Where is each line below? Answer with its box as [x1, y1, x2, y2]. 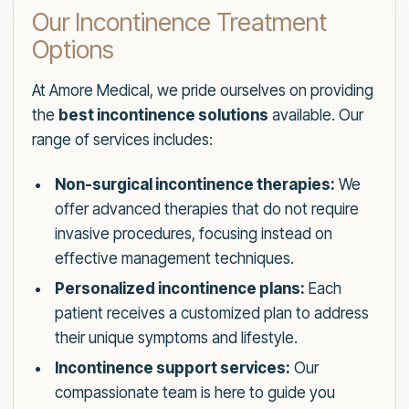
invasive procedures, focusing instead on [54, 225, 332, 244]
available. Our [268, 106, 363, 125]
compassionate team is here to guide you [54, 383, 335, 403]
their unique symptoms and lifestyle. [54, 329, 298, 348]
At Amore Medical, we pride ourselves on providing [32, 81, 373, 100]
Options [32, 35, 114, 66]
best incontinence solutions [58, 106, 268, 125]
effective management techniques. [54, 249, 294, 268]
